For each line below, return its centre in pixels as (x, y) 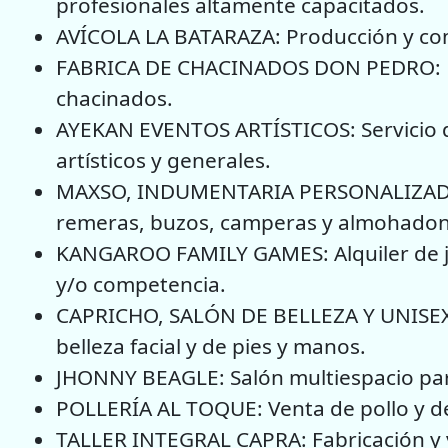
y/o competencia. (141, 283)
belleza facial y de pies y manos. (211, 345)
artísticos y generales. (163, 159)
